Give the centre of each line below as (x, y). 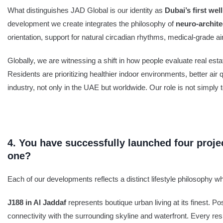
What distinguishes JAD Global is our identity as (86, 10)
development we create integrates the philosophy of (92, 24)
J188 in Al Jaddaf (37, 202)
